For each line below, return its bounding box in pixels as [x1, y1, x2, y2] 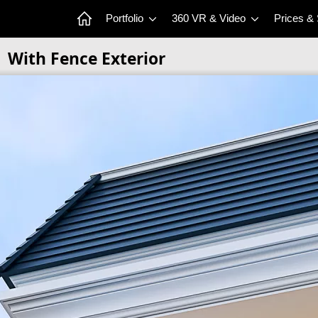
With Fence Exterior [7, 48, 165, 70]
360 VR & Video [172, 12, 248, 25]
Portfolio [106, 12, 146, 25]
